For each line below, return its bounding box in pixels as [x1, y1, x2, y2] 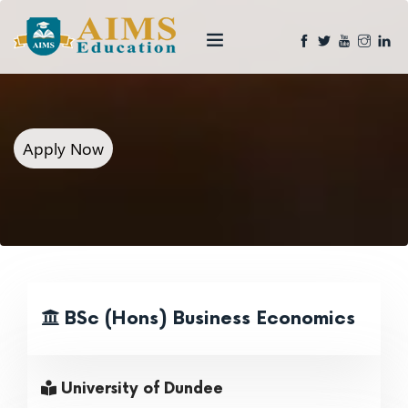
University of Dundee [56, 380, 223, 398]
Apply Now [23, 138, 104, 159]
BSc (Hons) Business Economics [59, 308, 355, 330]
